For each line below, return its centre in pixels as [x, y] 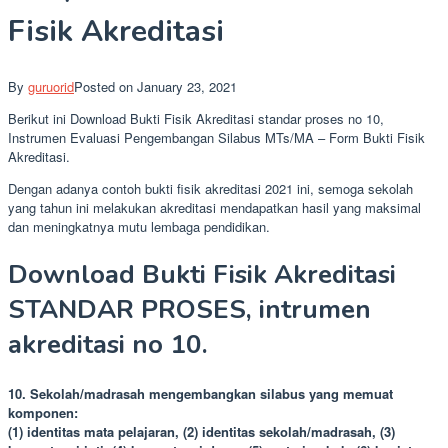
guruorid [51, 86]
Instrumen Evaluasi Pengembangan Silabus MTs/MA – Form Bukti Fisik [216, 137]
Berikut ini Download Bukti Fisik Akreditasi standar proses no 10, [196, 118]
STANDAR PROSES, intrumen [189, 310]
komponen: [43, 412]
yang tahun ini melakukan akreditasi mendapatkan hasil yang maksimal [214, 207]
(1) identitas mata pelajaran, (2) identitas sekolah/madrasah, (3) [201, 431]
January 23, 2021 [187, 86]
